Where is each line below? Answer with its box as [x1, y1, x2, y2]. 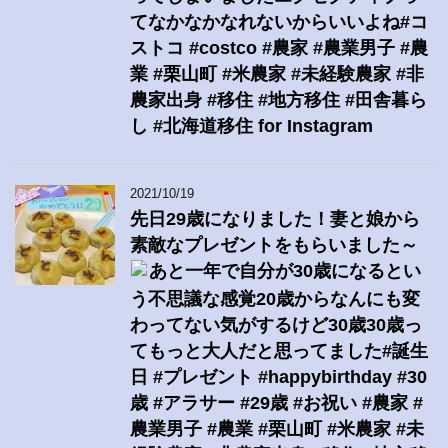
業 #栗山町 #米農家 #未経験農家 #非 [130, 64, 424, 85]
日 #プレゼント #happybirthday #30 [130, 367, 427, 388]
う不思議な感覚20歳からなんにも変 [130, 289, 420, 310]
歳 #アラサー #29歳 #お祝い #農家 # [130, 393, 423, 414]
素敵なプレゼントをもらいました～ [130, 235, 418, 256]
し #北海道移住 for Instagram [130, 116, 373, 137]
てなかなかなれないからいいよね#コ [130, 12, 428, 33]
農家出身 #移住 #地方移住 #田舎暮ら [130, 90, 427, 111]
